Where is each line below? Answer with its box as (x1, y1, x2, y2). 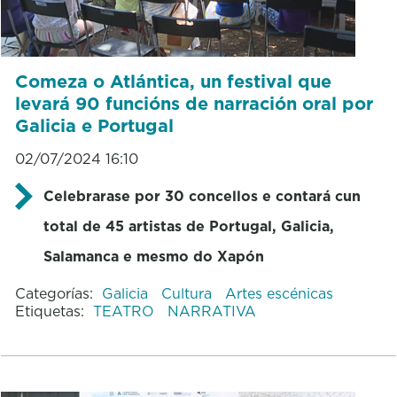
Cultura (160, 283, 216, 303)
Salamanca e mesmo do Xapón (43, 245, 264, 266)
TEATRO (92, 300, 159, 321)
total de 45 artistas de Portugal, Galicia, (43, 215, 334, 236)
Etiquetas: (14, 300, 84, 321)
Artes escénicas (224, 283, 333, 303)
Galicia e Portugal (14, 113, 174, 138)
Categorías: (14, 283, 93, 303)
